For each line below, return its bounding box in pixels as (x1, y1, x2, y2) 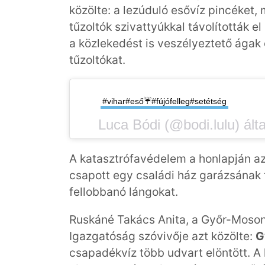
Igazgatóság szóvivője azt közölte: (69, 228, 256, 243)
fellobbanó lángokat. (69, 184, 178, 199)
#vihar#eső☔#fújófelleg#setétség (102, 96, 227, 106)
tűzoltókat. (69, 53, 125, 67)
